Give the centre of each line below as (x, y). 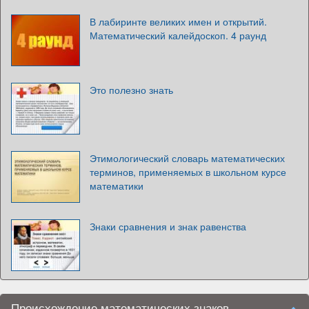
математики (117, 185)
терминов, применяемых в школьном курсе (188, 171)
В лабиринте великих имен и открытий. (178, 21)
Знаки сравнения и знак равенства (168, 226)
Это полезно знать (131, 89)
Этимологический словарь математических (187, 158)
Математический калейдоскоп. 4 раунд (178, 35)
